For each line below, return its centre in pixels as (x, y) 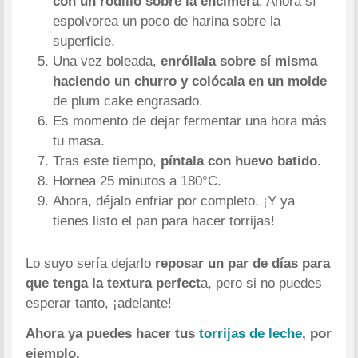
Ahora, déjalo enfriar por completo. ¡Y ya (174, 201)
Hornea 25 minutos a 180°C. (137, 181)
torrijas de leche (251, 334)
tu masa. (79, 141)
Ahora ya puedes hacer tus (113, 334)
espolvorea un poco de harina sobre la (167, 22)
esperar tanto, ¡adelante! (99, 303)
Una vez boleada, (107, 62)
